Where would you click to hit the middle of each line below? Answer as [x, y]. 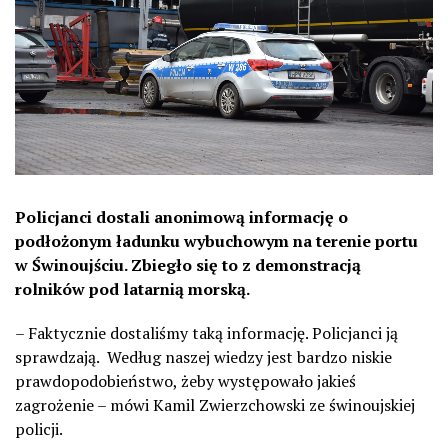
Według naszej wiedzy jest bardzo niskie [249, 356]
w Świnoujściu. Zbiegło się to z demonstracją [188, 264]
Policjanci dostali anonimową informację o [181, 216]
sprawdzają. [57, 356]
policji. [39, 428]
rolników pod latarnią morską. [132, 288]
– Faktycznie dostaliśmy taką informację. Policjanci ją [206, 332]
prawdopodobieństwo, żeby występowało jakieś [185, 380]
